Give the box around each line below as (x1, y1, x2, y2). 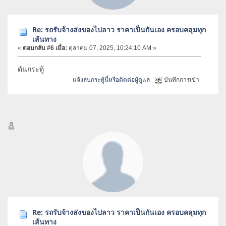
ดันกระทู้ (18, 64, 46, 74)
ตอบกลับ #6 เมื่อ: (23, 44, 67, 52)
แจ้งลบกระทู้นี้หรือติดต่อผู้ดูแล (73, 76, 150, 83)
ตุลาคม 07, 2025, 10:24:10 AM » (67, 44, 156, 52)
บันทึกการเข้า (162, 76, 200, 83)
